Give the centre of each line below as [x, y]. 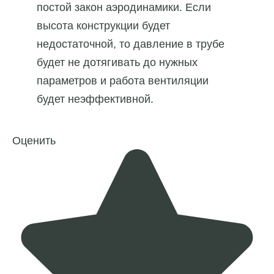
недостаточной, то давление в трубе [131, 44]
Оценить [34, 141]
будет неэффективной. [95, 99]
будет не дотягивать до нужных [117, 63]
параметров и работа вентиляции [123, 81]
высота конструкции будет [103, 26]
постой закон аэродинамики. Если [124, 8]
